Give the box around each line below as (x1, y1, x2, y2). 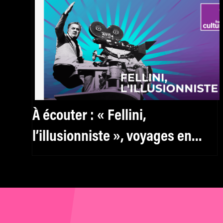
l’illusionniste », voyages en (32, 128, 192, 145)
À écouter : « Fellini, (32, 108, 146, 124)
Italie (32, 149, 62, 166)
